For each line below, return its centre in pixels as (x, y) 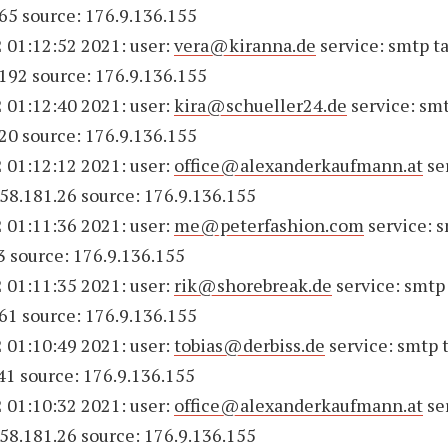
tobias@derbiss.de (250, 345)
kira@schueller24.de (261, 105)
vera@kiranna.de (245, 45)
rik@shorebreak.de (253, 285)
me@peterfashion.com (269, 225)
